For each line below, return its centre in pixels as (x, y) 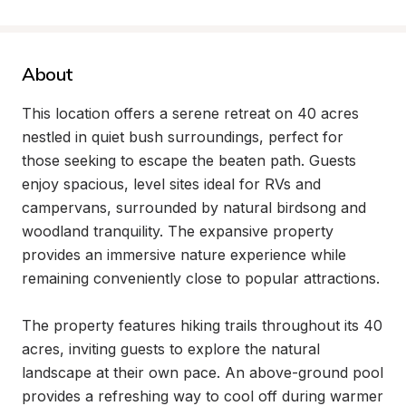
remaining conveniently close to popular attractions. (201, 278)
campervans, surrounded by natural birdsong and (194, 208)
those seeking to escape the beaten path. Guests (189, 160)
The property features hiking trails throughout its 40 (202, 325)
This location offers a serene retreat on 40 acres (190, 113)
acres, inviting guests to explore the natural (171, 349)
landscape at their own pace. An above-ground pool (203, 372)
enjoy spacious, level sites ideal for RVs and (171, 184)
